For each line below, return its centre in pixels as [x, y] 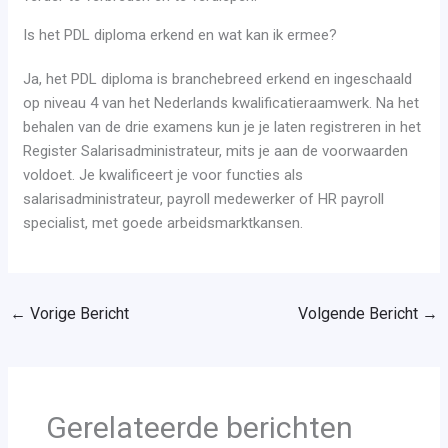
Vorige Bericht [78, 314]
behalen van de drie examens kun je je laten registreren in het [222, 127]
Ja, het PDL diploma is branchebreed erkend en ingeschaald [218, 79]
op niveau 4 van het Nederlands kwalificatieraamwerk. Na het [221, 103]
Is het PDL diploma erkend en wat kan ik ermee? [180, 35]
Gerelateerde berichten [199, 428]
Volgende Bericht [359, 314]
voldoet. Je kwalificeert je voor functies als [163, 175]
